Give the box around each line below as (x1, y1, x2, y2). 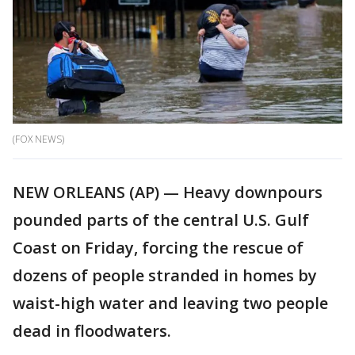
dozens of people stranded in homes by (13, 265, 317, 287)
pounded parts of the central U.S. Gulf (13, 209, 309, 231)
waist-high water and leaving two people (13, 292, 328, 315)
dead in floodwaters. (13, 320, 171, 342)
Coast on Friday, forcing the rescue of (13, 237, 303, 259)
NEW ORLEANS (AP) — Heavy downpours (13, 181, 323, 204)
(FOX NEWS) (13, 132, 64, 147)
